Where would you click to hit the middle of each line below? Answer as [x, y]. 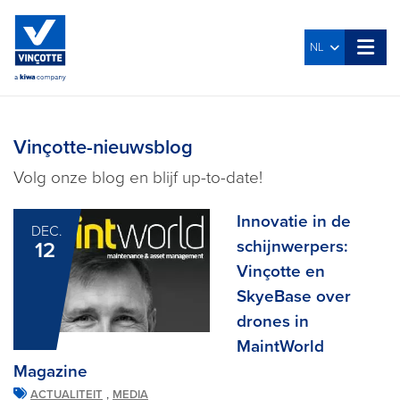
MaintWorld [280, 346]
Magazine [50, 371]
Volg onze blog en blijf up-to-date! [138, 177]
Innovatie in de [294, 221]
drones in [273, 321]
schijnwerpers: [292, 246]
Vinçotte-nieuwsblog [103, 147]
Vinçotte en [281, 271]
